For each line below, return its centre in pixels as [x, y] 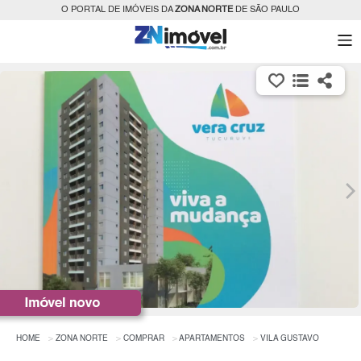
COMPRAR [144, 339]
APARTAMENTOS [212, 339]
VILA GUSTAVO [290, 339]
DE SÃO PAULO [266, 10]
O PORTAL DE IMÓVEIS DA [118, 10]
